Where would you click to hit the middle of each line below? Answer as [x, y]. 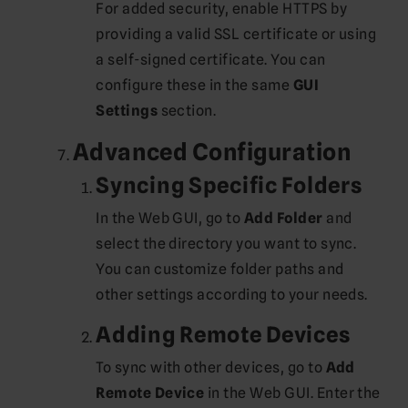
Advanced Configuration [212, 151]
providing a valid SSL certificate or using [236, 34]
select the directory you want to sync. [226, 243]
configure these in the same [194, 85]
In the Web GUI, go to [170, 218]
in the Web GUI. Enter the [292, 393]
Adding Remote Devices [223, 334]
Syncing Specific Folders [229, 185]
